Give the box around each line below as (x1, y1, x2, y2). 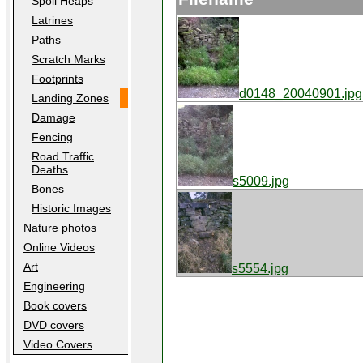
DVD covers (23, 318, 84, 331)
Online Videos (23, 241, 95, 254)
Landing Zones (32, 92, 109, 105)
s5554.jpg (232, 261, 288, 275)
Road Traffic (32, 150, 94, 163)
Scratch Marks (32, 53, 105, 66)
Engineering (23, 280, 85, 293)
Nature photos (23, 221, 96, 234)
